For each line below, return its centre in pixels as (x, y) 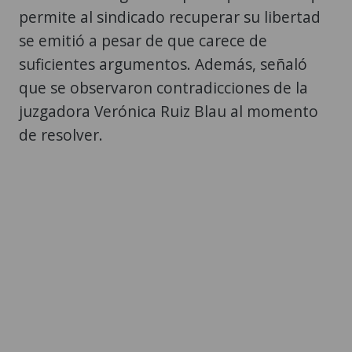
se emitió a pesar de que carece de (143, 41)
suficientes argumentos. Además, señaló (163, 64)
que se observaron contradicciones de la (163, 88)
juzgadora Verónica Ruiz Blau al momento (169, 112)
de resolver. (61, 135)
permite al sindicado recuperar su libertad (170, 17)
